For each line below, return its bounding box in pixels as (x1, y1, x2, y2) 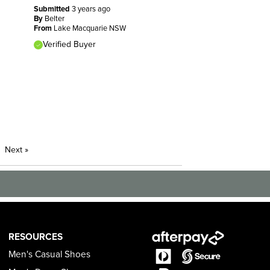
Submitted (33, 4, 72, 14)
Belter (44, 14, 64, 24)
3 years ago (71, 4, 110, 14)
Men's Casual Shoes (8, 249, 91, 260)
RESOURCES (8, 231, 63, 242)
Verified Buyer (42, 39, 96, 50)
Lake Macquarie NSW (53, 24, 126, 34)
